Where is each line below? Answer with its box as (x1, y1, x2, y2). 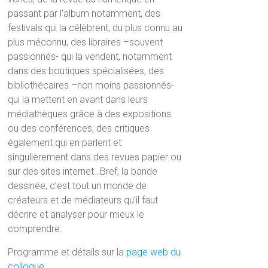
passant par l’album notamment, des (8, 7, 161, 19)
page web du (126, 246, 181, 258)
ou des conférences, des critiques (8, 122, 150, 134)
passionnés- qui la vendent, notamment (8, 50, 172, 62)
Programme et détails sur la (8, 246, 127, 258)
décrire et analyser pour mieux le (8, 208, 145, 220)
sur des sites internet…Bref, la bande (8, 165, 158, 177)
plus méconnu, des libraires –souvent (8, 36, 163, 48)
